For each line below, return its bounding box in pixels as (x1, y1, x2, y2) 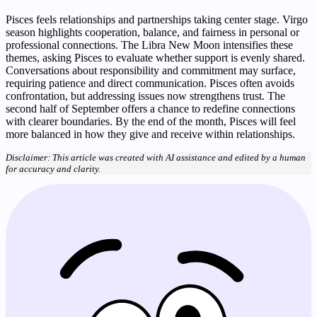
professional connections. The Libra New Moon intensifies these (6, 39, 293, 51)
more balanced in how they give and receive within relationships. (6, 128, 295, 140)
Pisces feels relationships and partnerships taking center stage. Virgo (6, 13, 308, 25)
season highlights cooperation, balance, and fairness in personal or (6, 26, 299, 38)
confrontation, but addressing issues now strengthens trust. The (6, 90, 285, 102)
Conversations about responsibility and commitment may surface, (6, 64, 296, 76)
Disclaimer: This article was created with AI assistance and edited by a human (6, 152, 306, 163)
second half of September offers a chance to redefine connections (6, 103, 295, 115)
